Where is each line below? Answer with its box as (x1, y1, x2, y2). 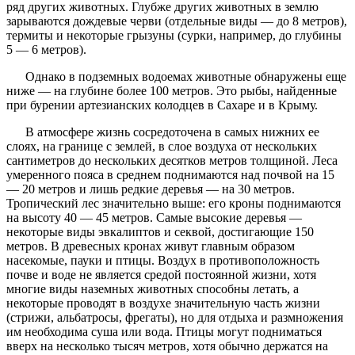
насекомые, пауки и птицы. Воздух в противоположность (6, 254, 319, 268)
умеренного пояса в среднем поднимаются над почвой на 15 (6, 168, 334, 182)
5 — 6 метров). (6, 43, 90, 57)
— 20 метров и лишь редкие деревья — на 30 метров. (6, 182, 295, 197)
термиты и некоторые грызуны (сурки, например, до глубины (6, 29, 342, 43)
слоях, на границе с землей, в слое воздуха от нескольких (6, 139, 317, 154)
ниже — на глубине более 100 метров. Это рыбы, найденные (6, 84, 337, 98)
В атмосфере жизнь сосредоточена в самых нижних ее (6, 125, 319, 139)
